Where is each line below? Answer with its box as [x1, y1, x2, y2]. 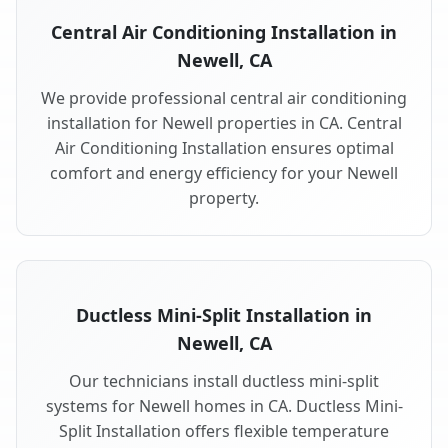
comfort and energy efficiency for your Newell [50, 162, 398, 185]
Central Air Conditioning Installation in [51, 20, 397, 45]
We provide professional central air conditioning [41, 87, 407, 110]
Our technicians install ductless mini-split [69, 370, 379, 393]
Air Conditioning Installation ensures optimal [54, 137, 394, 160]
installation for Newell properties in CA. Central [46, 112, 402, 135]
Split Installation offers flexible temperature [59, 420, 389, 443]
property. [189, 187, 259, 210]
